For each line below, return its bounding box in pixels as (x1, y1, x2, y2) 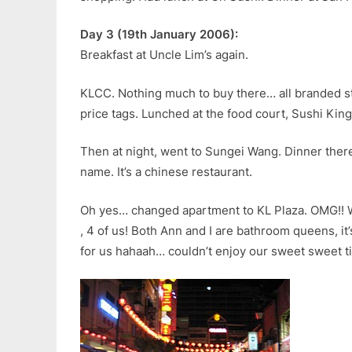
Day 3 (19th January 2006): (80, 27, 238, 42)
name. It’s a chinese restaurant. (80, 164, 252, 180)
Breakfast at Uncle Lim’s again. (80, 47, 248, 63)
